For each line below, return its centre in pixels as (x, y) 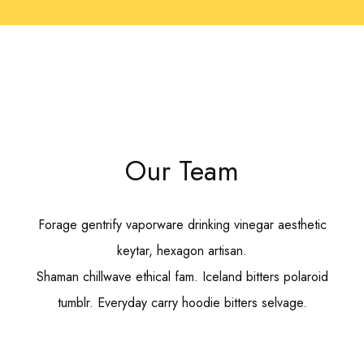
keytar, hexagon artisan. (182, 250)
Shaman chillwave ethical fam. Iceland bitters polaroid (182, 276)
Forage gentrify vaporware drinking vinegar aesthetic (182, 224)
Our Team (182, 171)
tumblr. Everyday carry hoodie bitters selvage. (182, 302)
